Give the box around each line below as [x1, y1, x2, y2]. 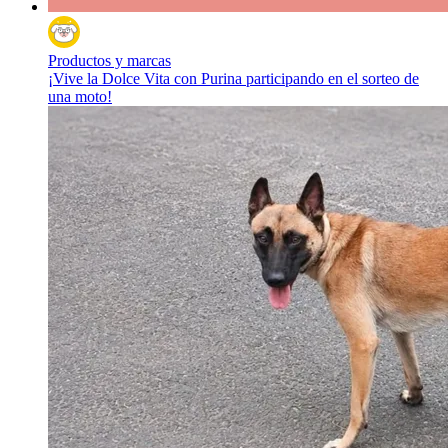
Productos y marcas [48, 52, 171, 70]
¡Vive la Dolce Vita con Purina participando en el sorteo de [48, 70, 419, 88]
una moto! [48, 88, 112, 106]
